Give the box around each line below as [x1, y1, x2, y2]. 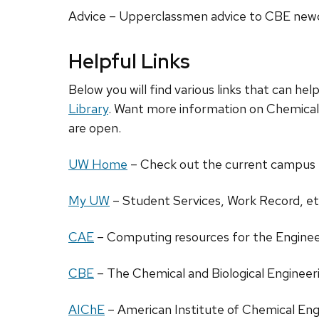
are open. [68, 120, 121, 137]
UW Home [68, 156, 127, 173]
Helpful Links [68, 48, 190, 75]
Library [68, 100, 108, 117]
